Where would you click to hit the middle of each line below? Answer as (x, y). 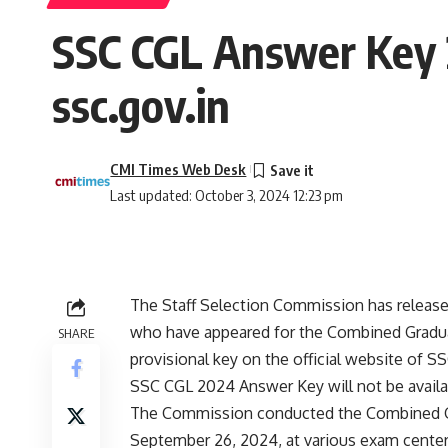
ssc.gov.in (141, 104)
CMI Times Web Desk (178, 168)
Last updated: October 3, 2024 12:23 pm (227, 194)
